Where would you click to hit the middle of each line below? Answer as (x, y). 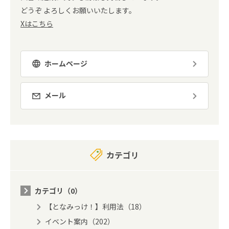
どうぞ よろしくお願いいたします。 (78, 10)
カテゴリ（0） (58, 191)
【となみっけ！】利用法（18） (96, 207)
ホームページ (66, 64)
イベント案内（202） (80, 222)
